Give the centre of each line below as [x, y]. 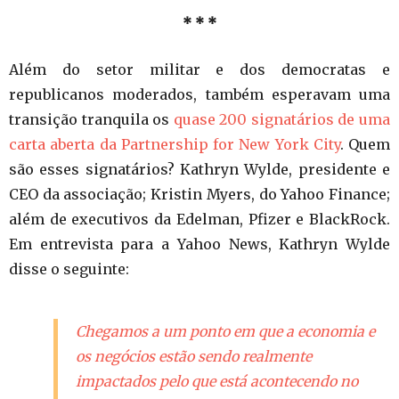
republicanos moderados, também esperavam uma [199, 95]
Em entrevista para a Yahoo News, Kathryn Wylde [199, 244]
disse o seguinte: [69, 269]
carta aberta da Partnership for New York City [175, 145]
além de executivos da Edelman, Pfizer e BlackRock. [199, 220]
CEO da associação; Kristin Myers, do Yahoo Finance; [199, 195]
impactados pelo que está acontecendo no [217, 382]
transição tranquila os [91, 120]
